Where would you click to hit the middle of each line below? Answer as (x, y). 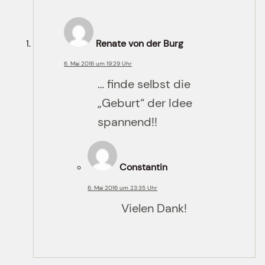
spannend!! (128, 122)
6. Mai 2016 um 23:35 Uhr (123, 188)
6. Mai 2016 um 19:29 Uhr (98, 64)
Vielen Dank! (154, 208)
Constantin (144, 167)
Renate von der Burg (140, 44)
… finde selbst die (144, 84)
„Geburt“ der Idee (145, 103)
